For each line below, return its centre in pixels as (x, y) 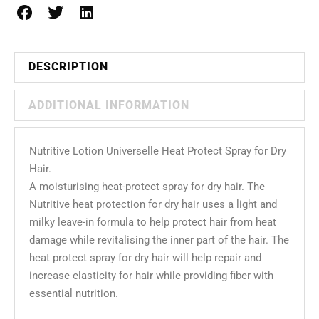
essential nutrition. (74, 293)
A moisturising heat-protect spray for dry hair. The (147, 186)
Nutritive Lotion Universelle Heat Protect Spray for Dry (158, 151)
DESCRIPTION (69, 67)
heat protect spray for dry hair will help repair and (145, 257)
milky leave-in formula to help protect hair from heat (153, 222)
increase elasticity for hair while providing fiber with (151, 275)
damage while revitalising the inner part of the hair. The (159, 240)
